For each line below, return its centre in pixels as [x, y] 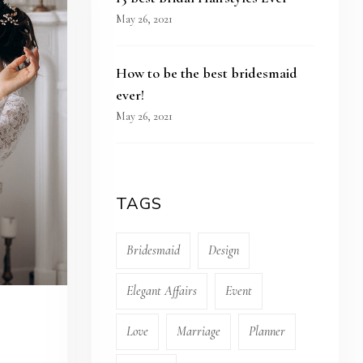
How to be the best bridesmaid [207, 73]
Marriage [199, 331]
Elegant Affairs [162, 291]
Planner [267, 331]
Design [224, 250]
